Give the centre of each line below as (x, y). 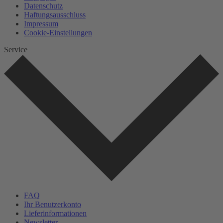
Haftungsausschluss (55, 14)
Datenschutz (43, 5)
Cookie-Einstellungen (58, 32)
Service (16, 49)
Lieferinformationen (55, 213)
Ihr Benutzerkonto (53, 204)
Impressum (41, 23)
